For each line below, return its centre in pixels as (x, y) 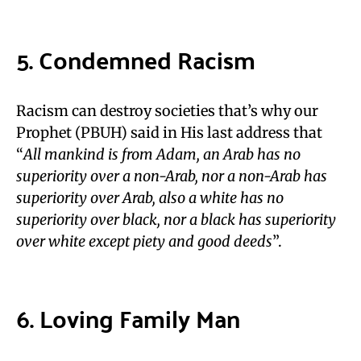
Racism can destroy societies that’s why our (167, 111)
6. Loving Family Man (128, 318)
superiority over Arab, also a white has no (150, 198)
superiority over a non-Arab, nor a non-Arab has (172, 176)
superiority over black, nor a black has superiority (176, 220)
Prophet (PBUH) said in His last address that (169, 133)
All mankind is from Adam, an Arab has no (162, 154)
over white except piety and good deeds (144, 241)
